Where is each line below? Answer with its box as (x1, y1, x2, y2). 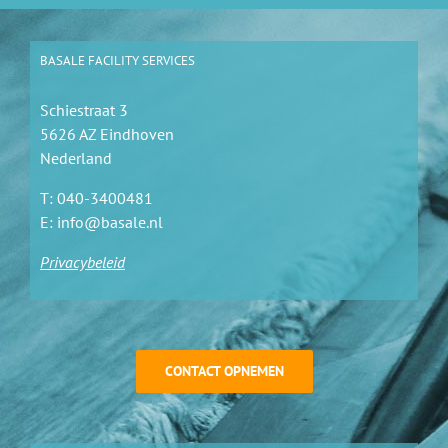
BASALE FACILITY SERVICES (40, 51, 195, 69)
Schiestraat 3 (40, 99, 128, 120)
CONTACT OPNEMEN (164, 361, 284, 380)
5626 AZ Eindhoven (40, 123, 174, 144)
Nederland (40, 147, 112, 168)
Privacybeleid (40, 251, 125, 272)
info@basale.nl (57, 211, 163, 232)
